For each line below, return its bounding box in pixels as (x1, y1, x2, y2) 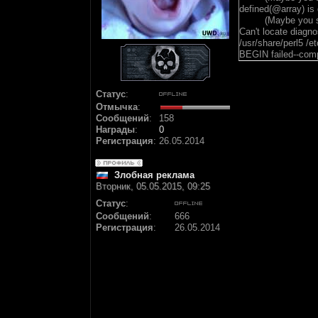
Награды (96, 124, 135, 135)
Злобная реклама (114, 170, 194, 180)
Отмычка (96, 102, 138, 112)
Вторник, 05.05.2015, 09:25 (96, 181, 210, 192)
